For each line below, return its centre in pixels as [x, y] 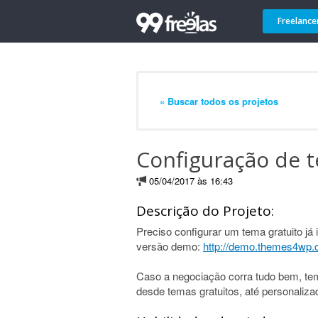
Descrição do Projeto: [205, 211]
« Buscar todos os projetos [219, 101]
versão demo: [170, 246]
